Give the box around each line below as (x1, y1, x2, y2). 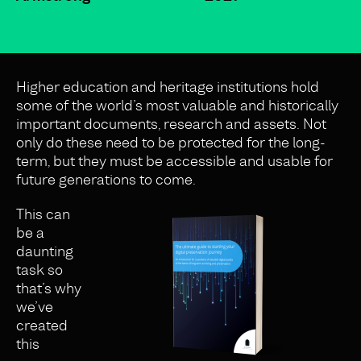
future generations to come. (16, 170, 196, 189)
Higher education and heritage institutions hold (16, 77, 319, 97)
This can (16, 205, 70, 224)
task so (16, 260, 63, 280)
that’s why (16, 279, 81, 298)
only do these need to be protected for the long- (16, 133, 326, 152)
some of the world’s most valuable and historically (16, 96, 338, 115)
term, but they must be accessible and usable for (16, 151, 333, 171)
